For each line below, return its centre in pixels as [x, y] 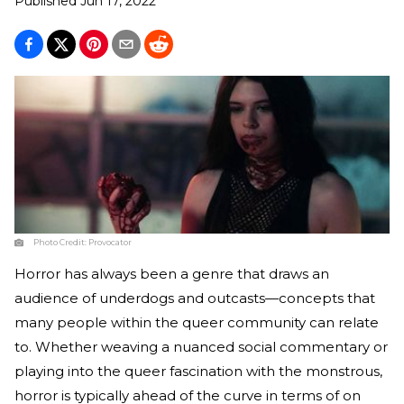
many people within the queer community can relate [197, 322]
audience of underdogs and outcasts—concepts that [195, 298]
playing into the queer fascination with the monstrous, [198, 371]
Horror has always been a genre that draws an [172, 273]
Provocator [110, 242]
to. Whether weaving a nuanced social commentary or [201, 346]
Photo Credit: [61, 242]
